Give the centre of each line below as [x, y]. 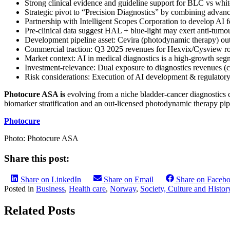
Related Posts [40, 210]
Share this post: [37, 159]
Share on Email [129, 179]
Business [50, 188]
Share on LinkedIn [51, 179]
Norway [123, 188]
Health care [87, 188]
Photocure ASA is [35, 94]
